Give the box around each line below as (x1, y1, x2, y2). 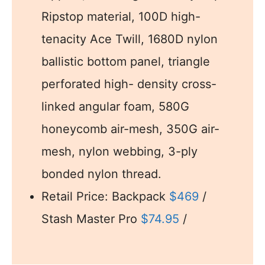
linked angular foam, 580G (41, 99, 189, 114)
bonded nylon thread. (41, 166, 161, 181)
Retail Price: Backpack (41, 189, 169, 203)
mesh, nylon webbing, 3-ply (41, 144, 198, 159)
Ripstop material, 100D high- (41, 9, 201, 24)
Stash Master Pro (41, 211, 141, 226)
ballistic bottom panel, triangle (41, 54, 210, 69)
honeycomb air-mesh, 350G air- (41, 121, 219, 136)
